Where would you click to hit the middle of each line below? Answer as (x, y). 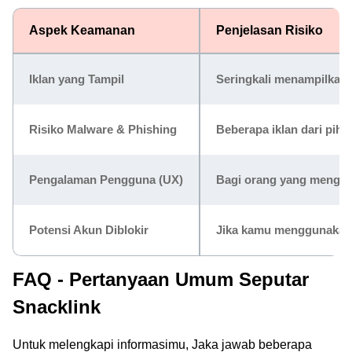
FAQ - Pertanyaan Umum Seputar (161, 279)
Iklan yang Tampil (77, 79)
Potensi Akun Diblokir (89, 230)
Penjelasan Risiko (269, 30)
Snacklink (57, 307)
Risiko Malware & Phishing (103, 129)
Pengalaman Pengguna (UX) (106, 180)
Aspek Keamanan (82, 30)
